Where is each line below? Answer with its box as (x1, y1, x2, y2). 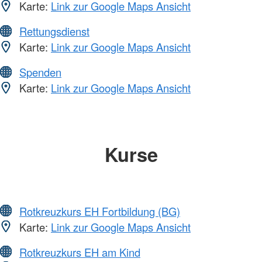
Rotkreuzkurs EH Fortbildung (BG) (19, 203, 180, 219)
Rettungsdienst (19, 23, 89, 39)
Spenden (19, 64, 61, 80)
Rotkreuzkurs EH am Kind (19, 244, 140, 260)
